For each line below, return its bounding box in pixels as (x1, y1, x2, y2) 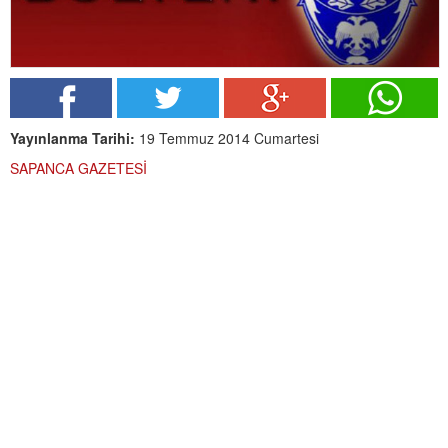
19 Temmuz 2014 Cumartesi (135, 128, 319, 149)
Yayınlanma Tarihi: (10, 128, 135, 149)
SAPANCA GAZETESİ (10, 158, 147, 179)
